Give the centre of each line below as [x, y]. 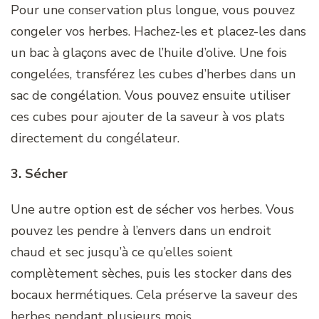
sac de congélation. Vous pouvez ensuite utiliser [151, 95]
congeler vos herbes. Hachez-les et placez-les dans [158, 31]
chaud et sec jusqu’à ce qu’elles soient [122, 252]
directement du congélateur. [95, 138]
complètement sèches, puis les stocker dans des [151, 273]
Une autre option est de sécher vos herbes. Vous [152, 209]
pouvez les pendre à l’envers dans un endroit [141, 230]
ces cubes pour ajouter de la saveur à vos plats [148, 116]
